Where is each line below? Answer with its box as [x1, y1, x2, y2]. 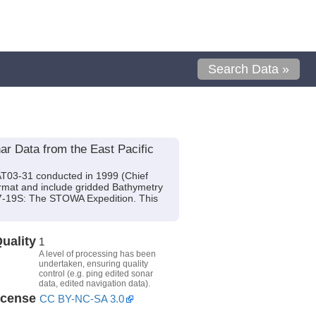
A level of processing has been [38, 248, 156, 259]
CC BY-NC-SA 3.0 [39, 292, 124, 305]
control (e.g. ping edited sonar [38, 268, 153, 279]
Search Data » [208, 62, 290, 76]
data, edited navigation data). [38, 278, 150, 288]
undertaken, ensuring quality [38, 258, 148, 269]
